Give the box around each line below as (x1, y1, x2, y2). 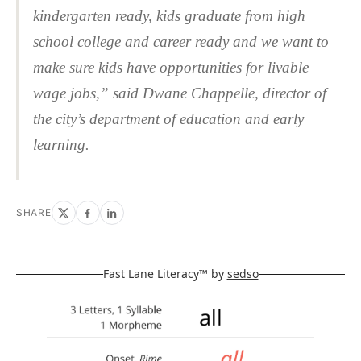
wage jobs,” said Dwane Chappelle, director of (33, 84, 326, 102)
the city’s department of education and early (33, 110, 304, 127)
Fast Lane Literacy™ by (102, 266, 227, 282)
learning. (33, 135, 89, 153)
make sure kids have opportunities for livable (33, 58, 309, 76)
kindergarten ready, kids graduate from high (33, 6, 305, 24)
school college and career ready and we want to (33, 32, 329, 50)
